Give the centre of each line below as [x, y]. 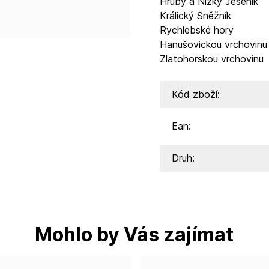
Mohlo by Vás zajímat [134, 234]
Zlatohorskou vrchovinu [212, 59]
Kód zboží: [196, 94]
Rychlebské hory [197, 30]
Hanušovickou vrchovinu [214, 44]
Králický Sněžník [196, 16]
